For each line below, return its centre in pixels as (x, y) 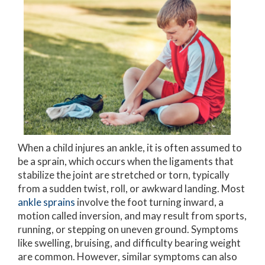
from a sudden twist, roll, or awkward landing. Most (131, 189)
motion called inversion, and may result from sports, (132, 216)
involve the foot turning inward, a (149, 202)
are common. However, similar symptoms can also (127, 257)
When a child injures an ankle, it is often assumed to (130, 148)
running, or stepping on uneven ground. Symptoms (128, 230)
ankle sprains (46, 202)
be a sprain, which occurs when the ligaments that (126, 161)
